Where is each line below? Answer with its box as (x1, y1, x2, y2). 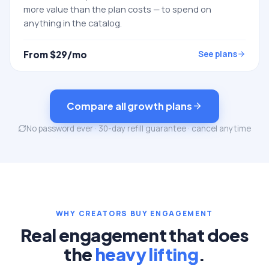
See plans (198, 49, 237, 59)
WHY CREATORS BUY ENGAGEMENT (55, 208, 214, 219)
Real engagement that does (20, 223, 249, 246)
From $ (23, 48, 56, 60)
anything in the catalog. (23, 17, 122, 29)
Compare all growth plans (67, 100, 192, 112)
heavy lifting (94, 243, 199, 265)
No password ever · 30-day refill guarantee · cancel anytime (26, 122, 251, 134)
